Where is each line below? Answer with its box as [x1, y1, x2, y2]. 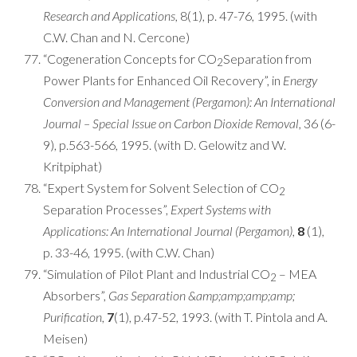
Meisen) [43, 331, 88, 346]
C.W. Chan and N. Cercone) [43, 29, 190, 45]
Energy [283, 73, 317, 88]
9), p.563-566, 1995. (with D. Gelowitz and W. [43, 137, 286, 152]
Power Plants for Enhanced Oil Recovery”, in [43, 73, 283, 88]
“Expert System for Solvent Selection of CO [43, 180, 279, 195]
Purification [43, 309, 102, 324]
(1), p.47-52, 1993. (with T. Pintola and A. [114, 309, 328, 324]
